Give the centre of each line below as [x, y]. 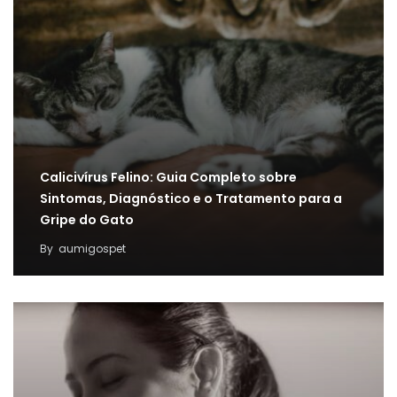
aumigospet [92, 248]
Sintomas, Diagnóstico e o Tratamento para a [191, 198]
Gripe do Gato [87, 219]
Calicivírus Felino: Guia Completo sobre [168, 177]
